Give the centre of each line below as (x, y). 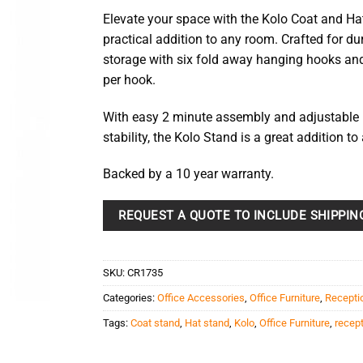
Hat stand (207, 323)
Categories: (130, 298)
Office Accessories (201, 298)
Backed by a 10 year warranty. (188, 174)
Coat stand (155, 323)
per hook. (129, 80)
